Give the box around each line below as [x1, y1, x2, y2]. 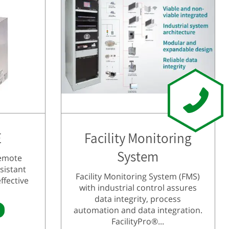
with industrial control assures [79, 181, 197, 193]
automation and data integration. [73, 204, 202, 216]
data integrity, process [95, 193, 181, 204]
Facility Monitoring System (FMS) [76, 170, 200, 182]
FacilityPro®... [111, 215, 165, 227]
